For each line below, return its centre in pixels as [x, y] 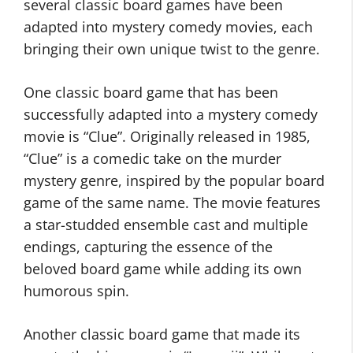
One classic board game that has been [151, 92]
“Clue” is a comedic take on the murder [152, 158]
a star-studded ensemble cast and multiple [166, 225]
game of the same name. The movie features [172, 203]
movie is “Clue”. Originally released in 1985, [167, 136]
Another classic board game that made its [162, 334]
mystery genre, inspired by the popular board [174, 180]
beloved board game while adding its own [163, 269]
